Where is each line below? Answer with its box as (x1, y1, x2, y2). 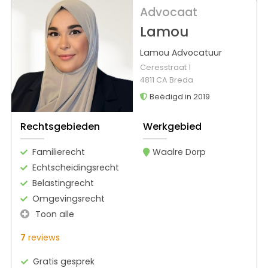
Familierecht (32, 145, 85, 158)
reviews (26, 231, 60, 243)
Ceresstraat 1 (139, 62, 191, 73)
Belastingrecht (32, 176, 94, 189)
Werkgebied (142, 119, 202, 133)
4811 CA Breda (139, 75, 193, 86)
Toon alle (33, 208, 74, 220)
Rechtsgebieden (20, 119, 100, 133)
